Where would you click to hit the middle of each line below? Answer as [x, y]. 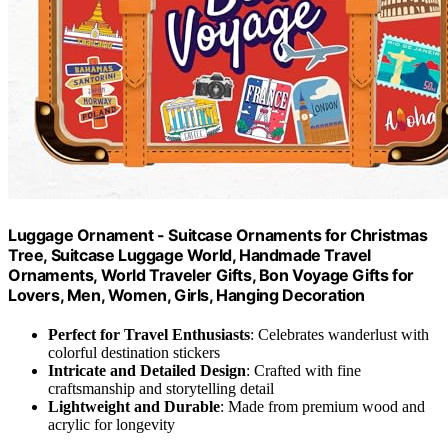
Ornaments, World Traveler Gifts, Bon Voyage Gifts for [211, 274]
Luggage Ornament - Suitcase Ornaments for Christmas [218, 234]
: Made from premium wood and [322, 406]
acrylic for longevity [111, 424]
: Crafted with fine [303, 370]
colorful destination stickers [134, 352]
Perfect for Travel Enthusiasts [149, 334]
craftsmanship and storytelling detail [161, 388]
